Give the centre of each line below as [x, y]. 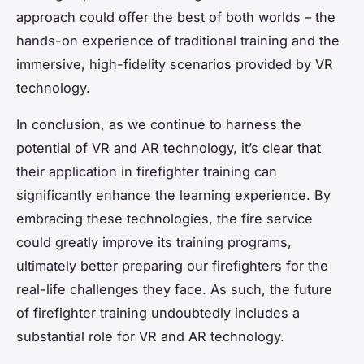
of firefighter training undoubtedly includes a [158, 312]
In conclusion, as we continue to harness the [159, 124]
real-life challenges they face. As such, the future [174, 289]
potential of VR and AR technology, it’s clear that [169, 147]
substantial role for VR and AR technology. [150, 336]
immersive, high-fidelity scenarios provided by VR [175, 64]
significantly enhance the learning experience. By [173, 195]
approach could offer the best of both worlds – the [176, 17]
